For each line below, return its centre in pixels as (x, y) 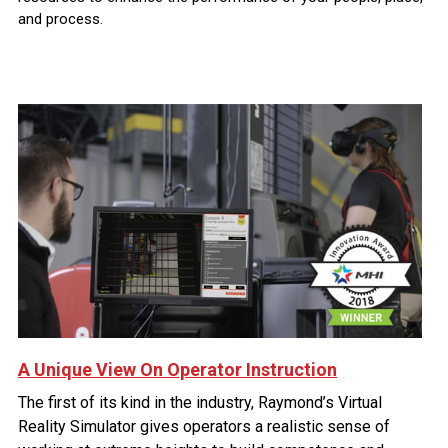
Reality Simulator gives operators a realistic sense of (204, 426)
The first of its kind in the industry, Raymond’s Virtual (200, 402)
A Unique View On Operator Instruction (177, 369)
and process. (60, 18)
